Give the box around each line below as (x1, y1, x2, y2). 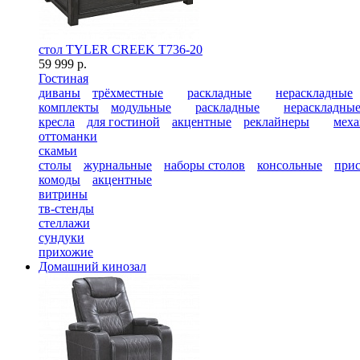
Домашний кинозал (39, 260, 146, 273)
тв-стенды (39, 202, 94, 215)
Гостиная (39, 72, 88, 85)
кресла (39, 115, 75, 129)
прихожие (39, 245, 93, 259)
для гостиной (87, 115, 160, 129)
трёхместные (92, 86, 163, 100)
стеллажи (39, 216, 90, 230)
